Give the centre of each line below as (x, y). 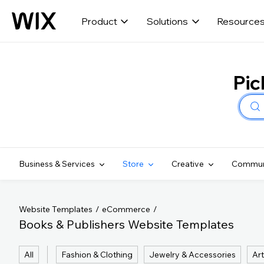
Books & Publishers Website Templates (126, 224)
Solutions (167, 21)
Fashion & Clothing (97, 255)
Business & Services (57, 164)
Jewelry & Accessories (192, 255)
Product (99, 21)
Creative (188, 164)
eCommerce (126, 209)
